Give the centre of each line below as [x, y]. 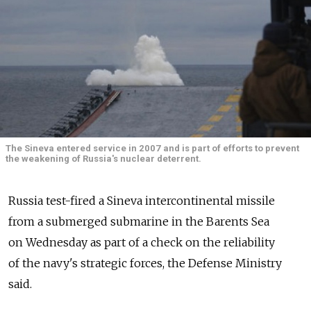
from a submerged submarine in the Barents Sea [139, 221]
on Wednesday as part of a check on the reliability [142, 242]
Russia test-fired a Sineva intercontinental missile [142, 200]
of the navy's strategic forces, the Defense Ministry [145, 263]
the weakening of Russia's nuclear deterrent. [103, 159]
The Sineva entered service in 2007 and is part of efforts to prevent [152, 149]
